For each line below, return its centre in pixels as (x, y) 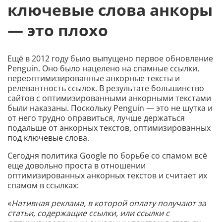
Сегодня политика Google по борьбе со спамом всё (107, 156)
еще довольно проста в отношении (77, 166)
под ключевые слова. (48, 138)
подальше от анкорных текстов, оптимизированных (109, 128)
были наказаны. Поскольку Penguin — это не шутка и (110, 108)
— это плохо (58, 30)
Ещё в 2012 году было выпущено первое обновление (110, 58)
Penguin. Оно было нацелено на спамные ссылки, (103, 68)
